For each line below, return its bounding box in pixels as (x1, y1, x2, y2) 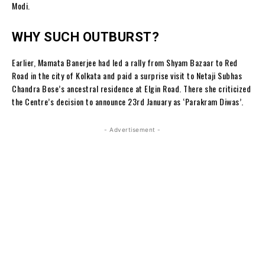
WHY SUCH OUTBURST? (12, 29, 159, 44)
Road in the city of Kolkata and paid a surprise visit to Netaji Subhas (12, 69, 242, 82)
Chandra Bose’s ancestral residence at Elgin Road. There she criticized (12, 82, 251, 95)
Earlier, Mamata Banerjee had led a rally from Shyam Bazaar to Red (12, 56, 238, 69)
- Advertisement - (104, 125, 161, 133)
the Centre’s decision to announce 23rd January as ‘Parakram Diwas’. (12, 95, 244, 108)
